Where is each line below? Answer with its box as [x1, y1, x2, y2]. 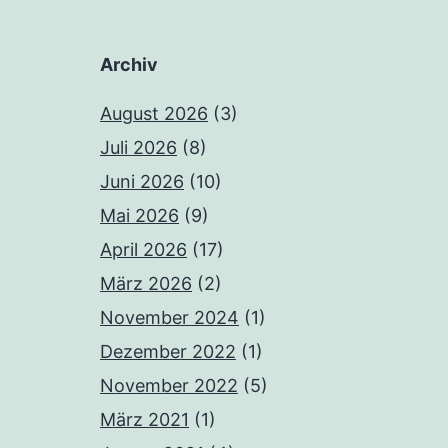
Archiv [100, 54, 158, 76]
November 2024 [100, 307, 239, 329]
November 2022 [100, 375, 238, 397]
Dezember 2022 [100, 341, 236, 363]
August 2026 [100, 103, 208, 125]
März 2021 [100, 409, 189, 431]
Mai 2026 [100, 205, 179, 227]
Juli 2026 [100, 137, 177, 159]
